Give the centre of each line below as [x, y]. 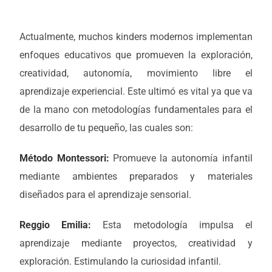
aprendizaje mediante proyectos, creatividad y [136, 243]
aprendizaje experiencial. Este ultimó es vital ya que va [136, 92]
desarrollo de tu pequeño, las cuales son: [107, 128]
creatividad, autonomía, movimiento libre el [136, 73]
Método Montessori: [64, 158]
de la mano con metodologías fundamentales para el [136, 110]
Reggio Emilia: [56, 225]
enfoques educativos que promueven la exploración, [136, 55]
